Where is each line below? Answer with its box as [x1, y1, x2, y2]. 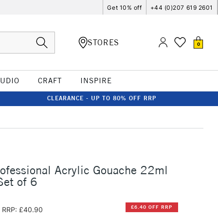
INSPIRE [80, 76, 112, 85]
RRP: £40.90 [1, 205, 43, 214]
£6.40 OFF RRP [131, 204, 173, 211]
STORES [88, 37, 119, 47]
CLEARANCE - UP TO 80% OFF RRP [47, 94, 156, 102]
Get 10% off [107, 3, 142, 11]
